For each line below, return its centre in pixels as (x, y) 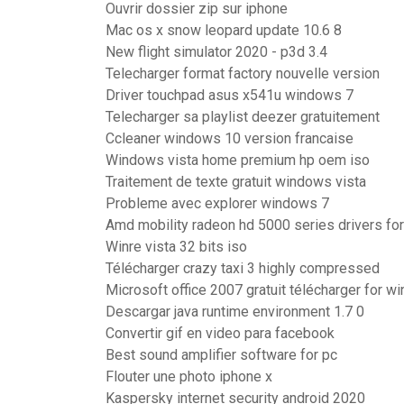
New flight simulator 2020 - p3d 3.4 (216, 52)
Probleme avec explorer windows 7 (217, 203)
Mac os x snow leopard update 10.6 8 (224, 30)
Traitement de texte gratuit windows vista (236, 182)
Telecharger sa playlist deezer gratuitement (243, 117)
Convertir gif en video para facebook (220, 333)
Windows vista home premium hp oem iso (238, 160)
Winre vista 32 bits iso (176, 247)
